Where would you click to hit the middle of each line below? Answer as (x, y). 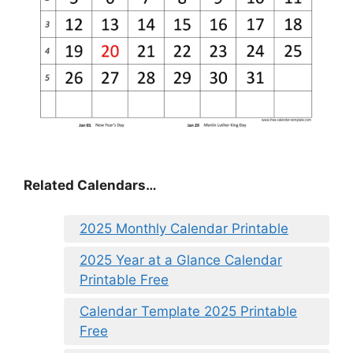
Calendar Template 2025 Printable (188, 312)
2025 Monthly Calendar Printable (184, 229)
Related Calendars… (90, 185)
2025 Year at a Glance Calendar (181, 260)
